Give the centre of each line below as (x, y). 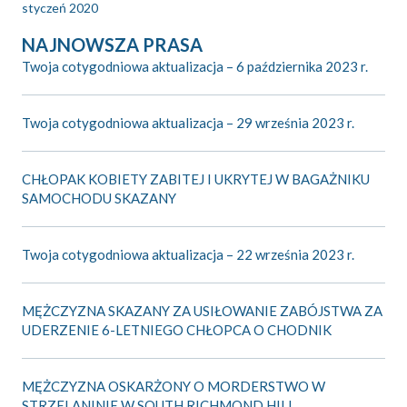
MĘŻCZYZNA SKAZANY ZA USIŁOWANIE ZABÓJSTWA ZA (202, 311)
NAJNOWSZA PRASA (112, 45)
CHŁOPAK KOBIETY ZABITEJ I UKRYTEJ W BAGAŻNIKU (196, 179)
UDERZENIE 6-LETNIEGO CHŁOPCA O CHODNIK (177, 330)
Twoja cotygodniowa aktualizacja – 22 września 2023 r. (188, 255)
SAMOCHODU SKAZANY (99, 199)
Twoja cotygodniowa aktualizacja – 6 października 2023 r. (195, 67)
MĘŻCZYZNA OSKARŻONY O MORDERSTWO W (174, 387)
